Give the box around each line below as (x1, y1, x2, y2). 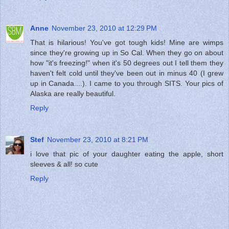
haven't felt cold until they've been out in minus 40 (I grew (30, 68, 223, 77)
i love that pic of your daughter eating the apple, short (30, 149, 223, 158)
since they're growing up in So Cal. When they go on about (30, 48, 223, 57)
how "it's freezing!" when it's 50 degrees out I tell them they (30, 58, 223, 67)
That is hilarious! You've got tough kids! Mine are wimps (30, 38, 223, 47)
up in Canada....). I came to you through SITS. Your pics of (30, 79, 223, 87)
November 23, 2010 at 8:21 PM (47, 135, 148, 144)
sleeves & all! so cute (30, 159, 98, 168)
